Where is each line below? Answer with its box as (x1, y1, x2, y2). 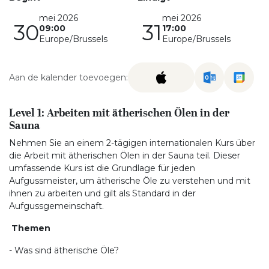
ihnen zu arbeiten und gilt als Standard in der (9, 188, 196, 199)
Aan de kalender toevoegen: (9, 71, 128, 83)
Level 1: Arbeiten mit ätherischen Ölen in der (9, 105, 229, 121)
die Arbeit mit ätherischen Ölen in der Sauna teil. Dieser (9, 150, 240, 161)
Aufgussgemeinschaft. (9, 201, 104, 211)
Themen (11, 223, 50, 234)
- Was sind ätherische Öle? (9, 245, 119, 256)
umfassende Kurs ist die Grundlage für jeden (9, 163, 195, 174)
